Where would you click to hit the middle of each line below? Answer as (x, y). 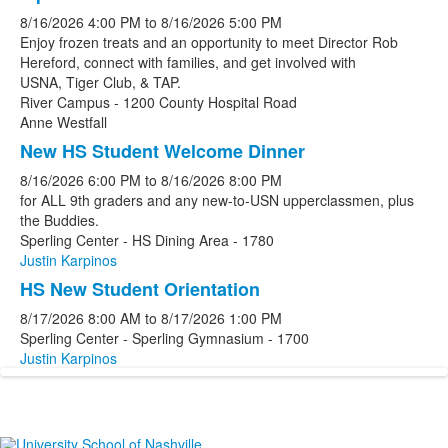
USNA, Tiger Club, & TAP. (100, 82)
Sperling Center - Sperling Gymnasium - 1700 (164, 338)
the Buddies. (59, 220)
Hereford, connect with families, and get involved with (188, 62)
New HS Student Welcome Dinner (162, 151)
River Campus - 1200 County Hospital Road (158, 102)
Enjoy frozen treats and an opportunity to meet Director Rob (209, 42)
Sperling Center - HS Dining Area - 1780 (147, 240)
